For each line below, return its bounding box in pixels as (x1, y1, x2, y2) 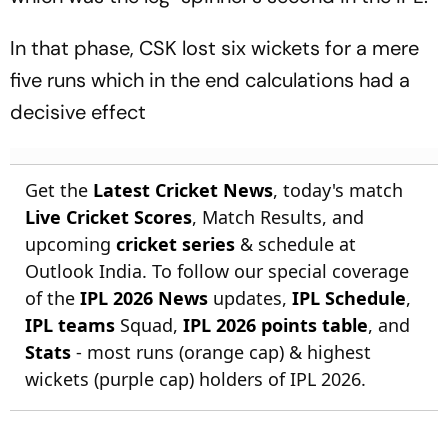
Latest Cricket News (93, 178, 273, 202)
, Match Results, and (192, 205, 364, 229)
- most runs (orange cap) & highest (71, 340, 371, 364)
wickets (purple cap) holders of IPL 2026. (25, 367, 366, 391)
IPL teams (25, 313, 115, 337)
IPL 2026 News (80, 286, 208, 310)
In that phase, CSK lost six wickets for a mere (10, 35, 419, 61)
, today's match (273, 178, 403, 202)
